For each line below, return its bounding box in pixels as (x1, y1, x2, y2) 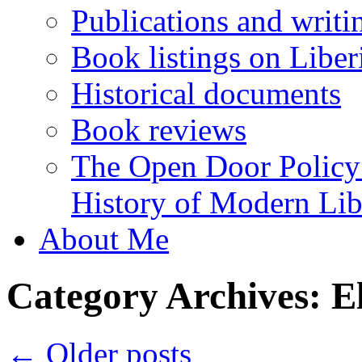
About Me (39, 221, 169, 256)
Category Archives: (6, 275, 331, 318)
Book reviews (71, 112, 246, 147)
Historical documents (71, 76, 341, 111)
